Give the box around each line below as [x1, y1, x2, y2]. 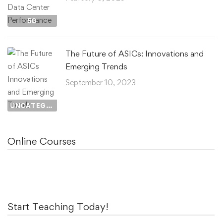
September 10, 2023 [65, 77, 136, 87]
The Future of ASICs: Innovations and [65, 48, 204, 58]
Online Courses [7, 135, 76, 147]
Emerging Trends [65, 61, 127, 71]
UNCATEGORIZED [46, 101, 52, 110]
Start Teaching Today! [7, 200, 109, 213]
